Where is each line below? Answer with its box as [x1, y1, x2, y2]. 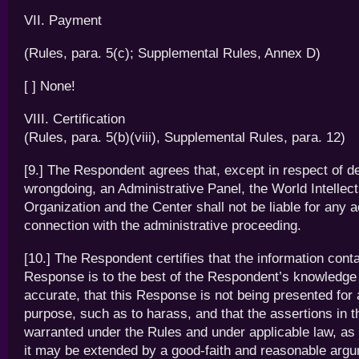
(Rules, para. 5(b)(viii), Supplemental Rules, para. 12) [24, 130, 345, 145]
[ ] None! [24, 79, 75, 94]
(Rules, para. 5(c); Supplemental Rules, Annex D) [24, 46, 321, 61]
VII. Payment [24, 13, 102, 28]
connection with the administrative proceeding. [24, 218, 301, 233]
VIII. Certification [24, 111, 125, 127]
